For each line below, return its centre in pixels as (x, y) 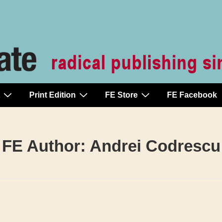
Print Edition (53, 95)
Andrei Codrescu (155, 146)
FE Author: (46, 146)
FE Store (121, 95)
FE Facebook (192, 95)
